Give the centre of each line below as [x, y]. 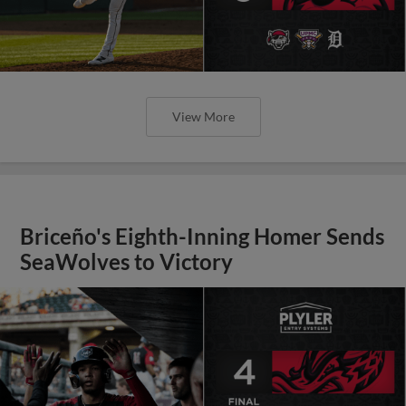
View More [203, 116]
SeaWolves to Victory [127, 261]
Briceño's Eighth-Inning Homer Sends [203, 236]
